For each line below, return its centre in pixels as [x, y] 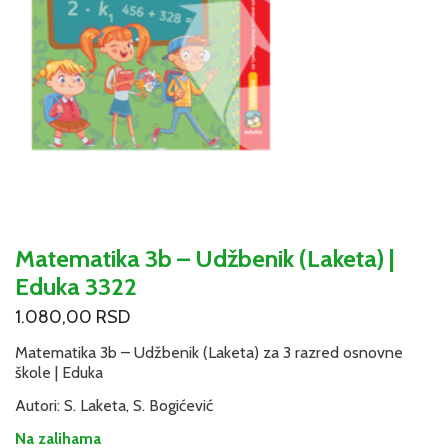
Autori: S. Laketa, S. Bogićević [114, 405]
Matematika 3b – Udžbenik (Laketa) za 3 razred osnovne [209, 353]
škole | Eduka [59, 373]
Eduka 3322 [76, 286]
